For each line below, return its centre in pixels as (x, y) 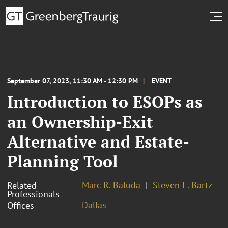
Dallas (94, 205)
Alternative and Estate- (98, 141)
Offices (21, 205)
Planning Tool (63, 161)
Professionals (33, 194)
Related (22, 185)
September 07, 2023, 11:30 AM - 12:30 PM (73, 81)
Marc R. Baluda (111, 185)
